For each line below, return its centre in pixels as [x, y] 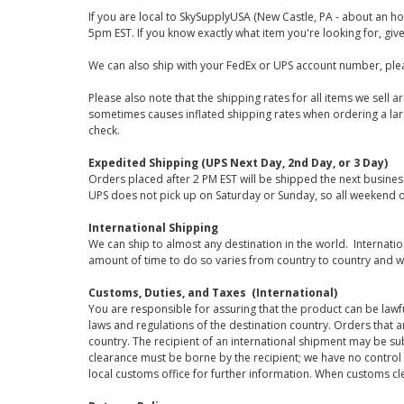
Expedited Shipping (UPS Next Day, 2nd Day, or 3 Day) [238, 163]
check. [104, 130]
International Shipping [153, 228]
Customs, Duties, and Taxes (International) [212, 293]
